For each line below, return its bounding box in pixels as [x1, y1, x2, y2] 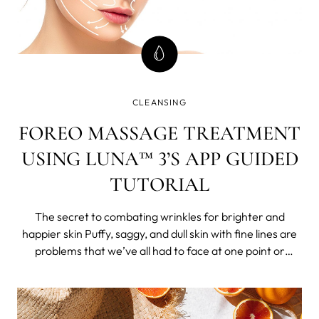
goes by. [139, 277, 180, 292]
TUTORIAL [110, 172, 209, 197]
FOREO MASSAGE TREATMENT [19, 120, 300, 145]
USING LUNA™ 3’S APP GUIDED [21, 146, 298, 171]
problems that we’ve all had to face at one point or [34, 243, 285, 258]
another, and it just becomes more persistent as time [28, 260, 291, 275]
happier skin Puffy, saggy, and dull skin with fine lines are [22, 226, 85, 241]
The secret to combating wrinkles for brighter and [34, 209, 285, 224]
